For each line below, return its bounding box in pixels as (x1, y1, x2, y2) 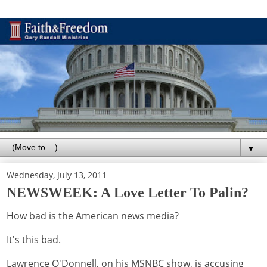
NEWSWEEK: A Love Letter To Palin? (7, 184, 249, 200)
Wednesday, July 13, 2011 (7, 169, 107, 181)
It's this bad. (7, 233, 61, 247)
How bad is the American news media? (7, 209, 179, 223)
